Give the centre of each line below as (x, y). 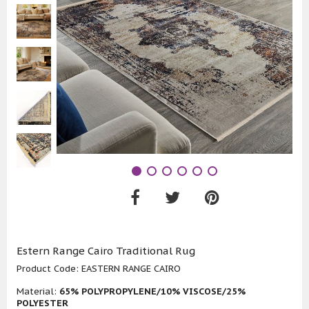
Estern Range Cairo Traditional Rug (106, 251)
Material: (38, 292)
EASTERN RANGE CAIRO (131, 269)
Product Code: (49, 269)
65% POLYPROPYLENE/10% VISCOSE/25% (152, 292)
